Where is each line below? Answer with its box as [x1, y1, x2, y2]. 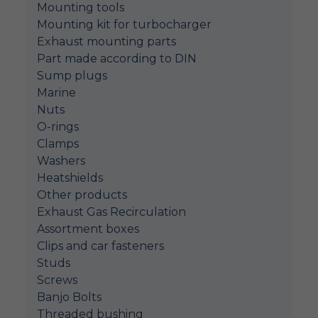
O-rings [37, 120, 79, 133]
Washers [37, 154, 85, 168]
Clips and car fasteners [37, 239, 164, 253]
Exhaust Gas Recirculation [37, 205, 186, 219]
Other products [37, 188, 127, 202]
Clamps [37, 137, 79, 150]
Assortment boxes [37, 222, 139, 236]
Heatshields [37, 171, 103, 185]
